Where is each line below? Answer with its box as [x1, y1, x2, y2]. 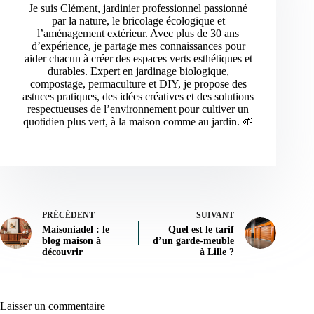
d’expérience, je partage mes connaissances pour [31, 40, 245, 53]
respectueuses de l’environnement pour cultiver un [27, 103, 250, 116]
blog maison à [42, 235, 101, 247]
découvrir [42, 247, 83, 258]
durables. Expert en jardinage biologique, [47, 65, 229, 78]
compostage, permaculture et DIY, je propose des [29, 78, 247, 90]
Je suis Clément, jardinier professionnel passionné [29, 2, 248, 15]
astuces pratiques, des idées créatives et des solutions [22, 90, 254, 103]
